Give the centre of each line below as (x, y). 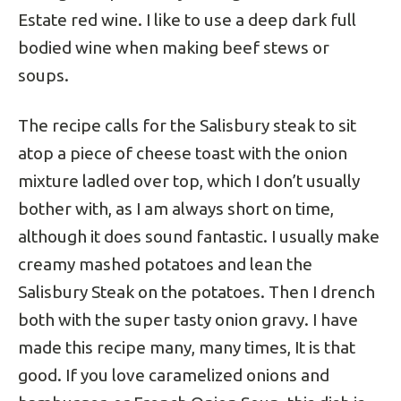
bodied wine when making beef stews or (174, 47)
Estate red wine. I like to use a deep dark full (187, 20)
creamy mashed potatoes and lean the (165, 264)
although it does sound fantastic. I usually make (199, 236)
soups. (43, 75)
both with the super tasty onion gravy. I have (188, 320)
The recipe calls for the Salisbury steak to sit (187, 125)
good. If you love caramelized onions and (174, 375)
